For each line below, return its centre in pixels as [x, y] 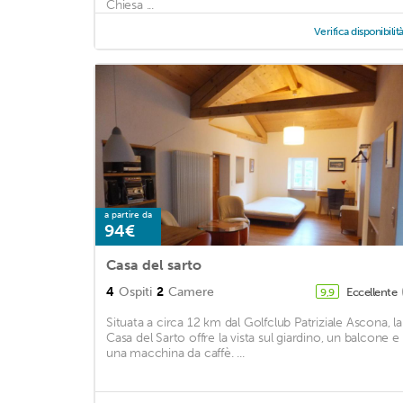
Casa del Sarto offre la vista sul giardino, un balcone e [253, 338]
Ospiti [135, 292]
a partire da [128, 215]
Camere [191, 292]
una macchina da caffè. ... [175, 354]
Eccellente [373, 292]
